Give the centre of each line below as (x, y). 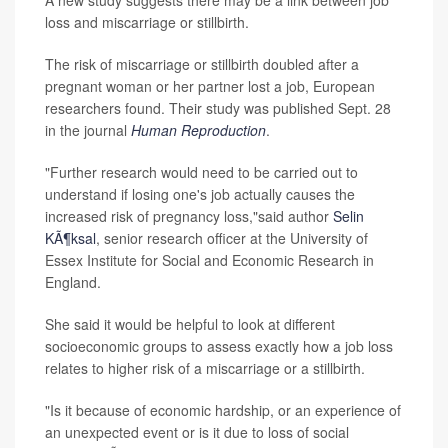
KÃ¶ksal (70, 238)
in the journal (88, 130)
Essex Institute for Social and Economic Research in (209, 260)
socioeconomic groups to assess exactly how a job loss (219, 346)
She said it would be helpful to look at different (190, 324)
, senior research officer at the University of (232, 238)
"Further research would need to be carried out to (201, 172)
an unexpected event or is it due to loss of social (197, 432)
